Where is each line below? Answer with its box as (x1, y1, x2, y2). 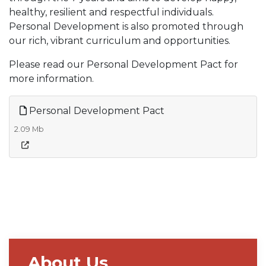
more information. (9, 72, 94, 84)
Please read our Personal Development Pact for (9, 58, 238, 70)
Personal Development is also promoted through (9, 20, 243, 32)
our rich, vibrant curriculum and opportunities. (9, 34, 233, 46)
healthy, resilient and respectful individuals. (9, 6, 214, 18)
